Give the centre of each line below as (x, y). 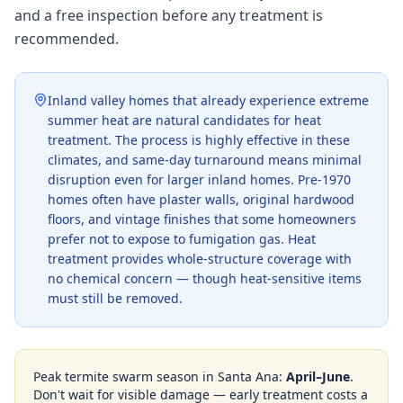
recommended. (67, 39)
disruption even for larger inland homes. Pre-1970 (199, 179)
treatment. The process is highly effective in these (199, 140)
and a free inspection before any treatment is (169, 15)
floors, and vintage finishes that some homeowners (202, 219)
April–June (318, 376)
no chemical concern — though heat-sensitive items (205, 278)
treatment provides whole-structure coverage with (200, 259)
